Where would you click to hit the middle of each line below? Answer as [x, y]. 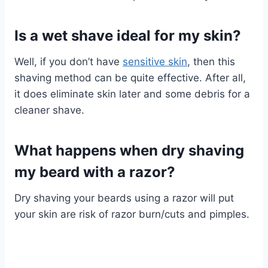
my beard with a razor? [95, 172]
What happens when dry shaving [129, 150]
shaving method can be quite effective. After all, [130, 77]
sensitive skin [155, 61]
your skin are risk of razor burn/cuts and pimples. [132, 214]
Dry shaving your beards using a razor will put [124, 198]
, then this [211, 61]
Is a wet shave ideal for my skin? [128, 35]
